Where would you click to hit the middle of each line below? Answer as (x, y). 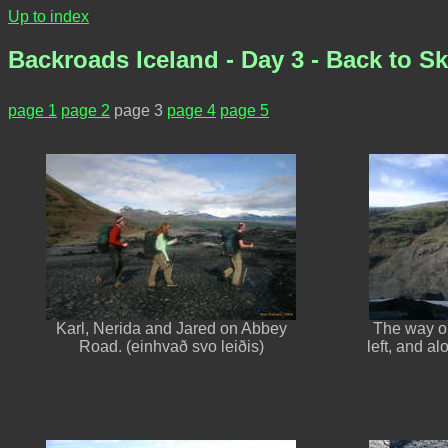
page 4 (191, 110)
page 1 (32, 110)
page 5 (244, 110)
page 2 (85, 110)
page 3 (138, 110)
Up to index (48, 16)
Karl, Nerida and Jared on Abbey (171, 328)
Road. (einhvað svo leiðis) (171, 346)
